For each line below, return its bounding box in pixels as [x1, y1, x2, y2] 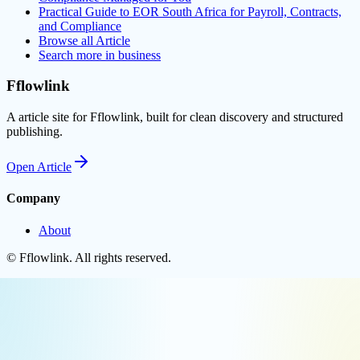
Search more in [39, 47, 118, 62]
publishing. [6, 125, 63, 139]
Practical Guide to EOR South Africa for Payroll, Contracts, [39, 4, 342, 18]
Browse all [39, 33, 96, 47]
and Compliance [39, 18, 121, 33]
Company [6, 191, 60, 206]
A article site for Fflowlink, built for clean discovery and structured [6, 110, 343, 125]
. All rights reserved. [69, 250, 171, 264]
